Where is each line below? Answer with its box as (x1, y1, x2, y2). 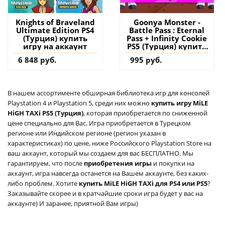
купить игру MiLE (151, 98, 208, 107)
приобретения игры (84, 158, 153, 168)
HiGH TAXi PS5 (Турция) (8, 108, 83, 118)
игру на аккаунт (23, 41, 87, 51)
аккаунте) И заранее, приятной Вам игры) (8, 198, 138, 208)
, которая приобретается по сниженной (83, 108, 207, 118)
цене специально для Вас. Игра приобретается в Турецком (8, 118, 191, 128)
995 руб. (130, 54, 162, 65)
